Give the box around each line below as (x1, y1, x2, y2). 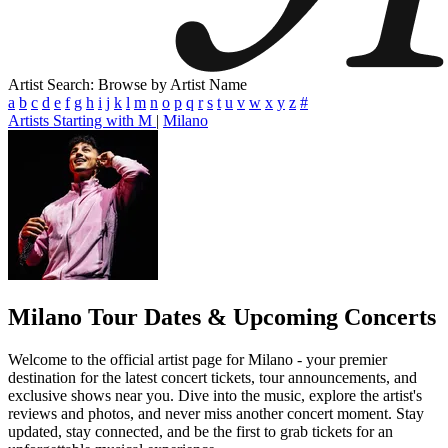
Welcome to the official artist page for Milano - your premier (8, 350, 387, 368)
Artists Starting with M (8, 112, 156, 129)
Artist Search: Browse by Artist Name (8, 76, 247, 93)
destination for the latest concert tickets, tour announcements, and (8, 368, 417, 386)
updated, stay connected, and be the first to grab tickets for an (8, 422, 393, 440)
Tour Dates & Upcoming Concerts (88, 303, 436, 330)
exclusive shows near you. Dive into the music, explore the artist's (8, 386, 422, 404)
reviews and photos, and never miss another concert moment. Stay (8, 404, 424, 422)
